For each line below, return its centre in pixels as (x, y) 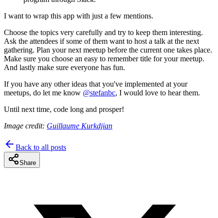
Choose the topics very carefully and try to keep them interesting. (103, 33)
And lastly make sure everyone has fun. (64, 68)
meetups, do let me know (43, 93)
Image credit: (24, 126)
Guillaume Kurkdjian (80, 126)
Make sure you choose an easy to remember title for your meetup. (104, 59)
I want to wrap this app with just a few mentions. (79, 16)
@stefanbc (99, 93)
